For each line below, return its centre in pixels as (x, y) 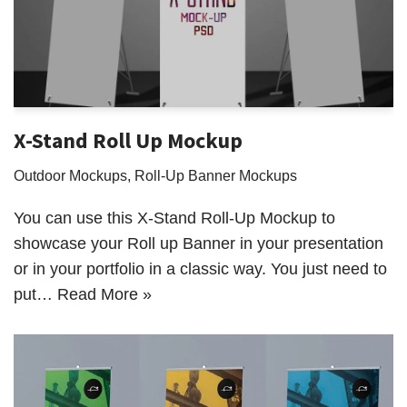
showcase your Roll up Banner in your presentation (199, 244)
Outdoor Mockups (70, 176)
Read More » (104, 295)
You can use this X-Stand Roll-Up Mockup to (174, 218)
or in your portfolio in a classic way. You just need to (200, 269)
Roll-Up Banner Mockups (216, 176)
